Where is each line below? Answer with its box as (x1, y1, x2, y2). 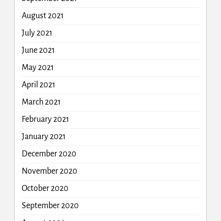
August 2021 (21, 11, 64, 21)
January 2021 (21, 132, 66, 142)
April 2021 (21, 80, 55, 90)
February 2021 (21, 115, 69, 124)
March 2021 (21, 98, 61, 107)
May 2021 (21, 63, 54, 73)
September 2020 (21, 201, 79, 211)
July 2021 (21, 29, 52, 38)
